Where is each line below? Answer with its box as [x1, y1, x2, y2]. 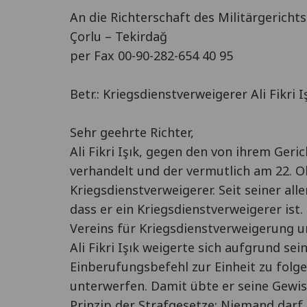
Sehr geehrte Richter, [70, 124, 194, 140]
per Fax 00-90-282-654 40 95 [70, 47, 233, 64]
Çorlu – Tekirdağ [70, 28, 167, 45]
